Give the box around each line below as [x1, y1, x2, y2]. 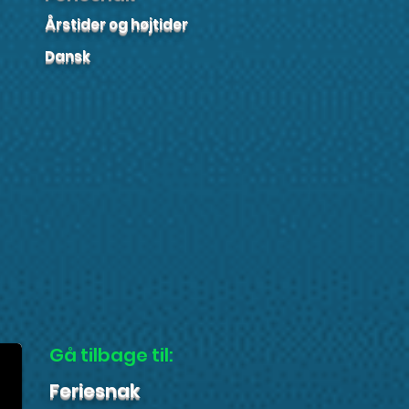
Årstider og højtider [45, 15, 188, 34]
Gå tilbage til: [49, 342, 173, 368]
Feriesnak [49, 378, 140, 404]
